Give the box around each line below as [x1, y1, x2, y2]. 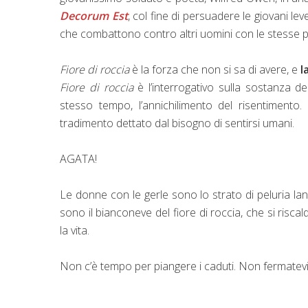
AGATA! [60, 151, 97, 166]
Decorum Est [60, 8, 128, 23]
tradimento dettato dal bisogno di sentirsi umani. [60, 115, 294, 131]
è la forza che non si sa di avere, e [129, 61, 300, 77]
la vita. [60, 222, 89, 238]
